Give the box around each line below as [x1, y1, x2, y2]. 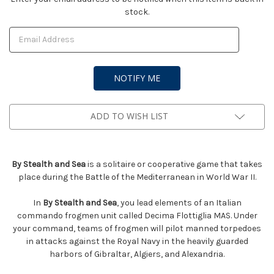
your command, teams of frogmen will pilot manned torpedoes [13, 223, 261, 234]
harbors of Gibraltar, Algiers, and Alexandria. [50, 248, 224, 259]
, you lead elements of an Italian [116, 197, 242, 208]
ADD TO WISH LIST [90, 109, 168, 122]
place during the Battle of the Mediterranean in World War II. [18, 171, 256, 182]
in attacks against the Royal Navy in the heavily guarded [26, 235, 248, 246]
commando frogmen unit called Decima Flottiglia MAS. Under [17, 210, 257, 221]
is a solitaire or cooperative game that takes [86, 158, 262, 169]
